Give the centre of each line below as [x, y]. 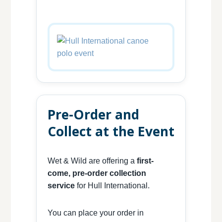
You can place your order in [95, 213]
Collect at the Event [111, 132]
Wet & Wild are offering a [92, 161]
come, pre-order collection [97, 173]
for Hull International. [112, 186]
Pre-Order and [93, 115]
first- [145, 161]
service [61, 186]
